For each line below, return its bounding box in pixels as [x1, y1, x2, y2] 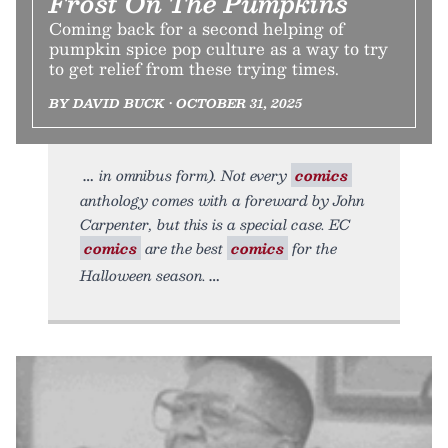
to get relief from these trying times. [49, 55, 339, 83]
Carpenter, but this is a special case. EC [80, 212, 350, 237]
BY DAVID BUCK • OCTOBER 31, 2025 [49, 93, 302, 114]
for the [288, 236, 337, 261]
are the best [141, 236, 227, 261]
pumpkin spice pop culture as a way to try [49, 35, 388, 63]
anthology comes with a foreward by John [80, 188, 365, 213]
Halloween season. [80, 263, 206, 288]
